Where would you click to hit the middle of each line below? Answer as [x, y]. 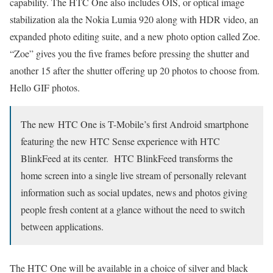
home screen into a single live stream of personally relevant [133, 175]
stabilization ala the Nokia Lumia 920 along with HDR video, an [134, 19]
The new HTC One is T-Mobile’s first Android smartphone [135, 124]
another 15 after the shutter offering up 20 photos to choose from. [135, 70]
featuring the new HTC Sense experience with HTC [120, 141]
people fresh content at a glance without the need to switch [133, 209]
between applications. [62, 226]
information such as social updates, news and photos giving [134, 192]
